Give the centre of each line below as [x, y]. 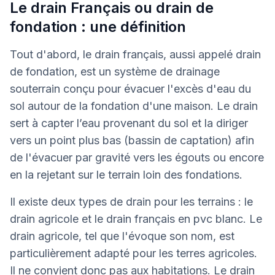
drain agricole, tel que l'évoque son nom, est [122, 236]
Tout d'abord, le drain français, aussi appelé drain [135, 54]
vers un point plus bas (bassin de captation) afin [132, 140]
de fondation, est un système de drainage [115, 72]
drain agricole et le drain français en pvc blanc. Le [136, 219]
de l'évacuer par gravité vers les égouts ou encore [137, 157]
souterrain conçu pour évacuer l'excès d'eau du [130, 89]
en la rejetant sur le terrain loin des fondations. [126, 175]
